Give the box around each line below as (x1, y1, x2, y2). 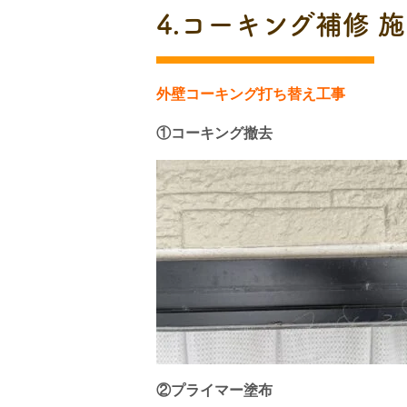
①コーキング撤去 (156, 125, 273, 141)
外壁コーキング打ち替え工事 (156, 86, 345, 102)
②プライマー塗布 (156, 382, 273, 398)
